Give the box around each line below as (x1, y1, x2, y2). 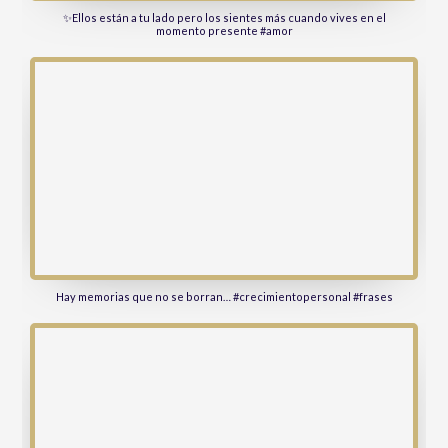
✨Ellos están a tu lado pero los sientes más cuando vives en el (62, 11, 386, 24)
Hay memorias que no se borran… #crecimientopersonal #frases (55, 289, 393, 303)
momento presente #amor (155, 24, 293, 37)
